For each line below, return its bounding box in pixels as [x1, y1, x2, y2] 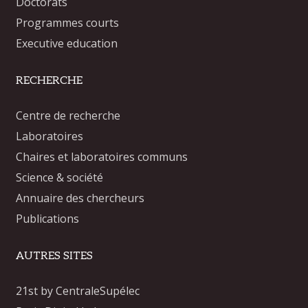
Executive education [16, 35, 118, 51]
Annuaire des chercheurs [16, 190, 145, 206]
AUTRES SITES [16, 249, 93, 263]
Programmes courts [16, 14, 120, 30]
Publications [16, 210, 80, 226]
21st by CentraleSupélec [16, 283, 140, 298]
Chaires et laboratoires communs [16, 148, 188, 164]
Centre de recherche [16, 107, 121, 123]
